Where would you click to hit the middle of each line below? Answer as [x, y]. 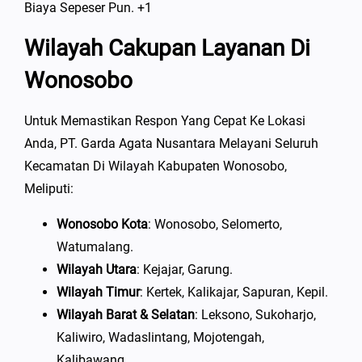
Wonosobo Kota [102, 224]
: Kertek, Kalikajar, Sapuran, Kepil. [234, 292]
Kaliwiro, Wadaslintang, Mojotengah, [160, 337]
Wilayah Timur [98, 292]
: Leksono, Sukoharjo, [255, 314]
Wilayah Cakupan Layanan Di [167, 48]
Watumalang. [95, 246]
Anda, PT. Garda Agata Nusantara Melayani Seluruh [171, 143]
